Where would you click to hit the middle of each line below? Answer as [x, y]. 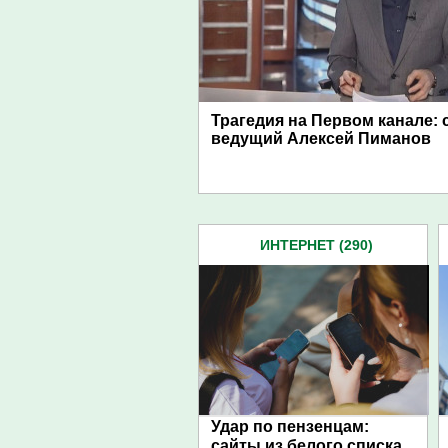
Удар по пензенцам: [290, 426]
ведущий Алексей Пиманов [321, 138]
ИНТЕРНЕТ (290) [316, 245]
